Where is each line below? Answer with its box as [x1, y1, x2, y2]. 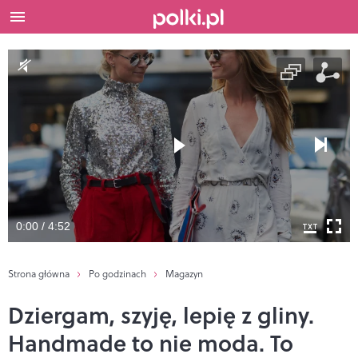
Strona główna [8, 266, 70, 280]
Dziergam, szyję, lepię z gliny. [8, 298, 314, 331]
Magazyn [165, 266, 203, 280]
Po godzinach [89, 266, 146, 280]
